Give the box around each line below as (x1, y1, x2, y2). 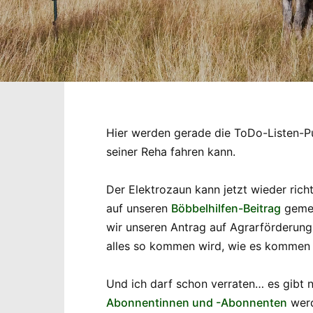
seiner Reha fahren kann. (106, 145, 235, 159)
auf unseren (106, 201, 171, 216)
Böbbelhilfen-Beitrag (171, 201, 281, 216)
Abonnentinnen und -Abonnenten (106, 296, 287, 310)
